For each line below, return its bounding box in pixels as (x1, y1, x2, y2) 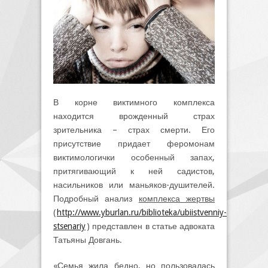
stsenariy (53, 221, 86, 231)
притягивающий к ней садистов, (53, 166, 215, 176)
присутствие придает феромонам (53, 138, 215, 148)
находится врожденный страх (53, 111, 215, 121)
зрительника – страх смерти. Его (53, 124, 215, 135)
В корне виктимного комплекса (53, 97, 215, 107)
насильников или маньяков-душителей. (53, 179, 215, 190)
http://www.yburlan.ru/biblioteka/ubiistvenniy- (57, 207, 227, 217)
